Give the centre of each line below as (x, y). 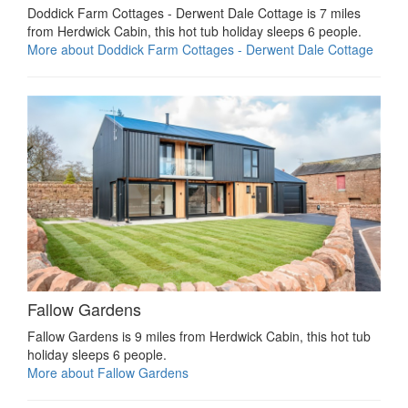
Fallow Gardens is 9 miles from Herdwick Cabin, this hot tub (199, 337)
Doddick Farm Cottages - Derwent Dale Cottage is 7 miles (194, 13)
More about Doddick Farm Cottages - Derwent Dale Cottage (200, 50)
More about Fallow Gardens (108, 373)
